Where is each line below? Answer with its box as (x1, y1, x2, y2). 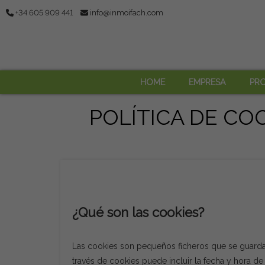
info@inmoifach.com (89, 8, 163, 17)
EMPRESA (188, 77, 226, 87)
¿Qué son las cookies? (72, 205, 204, 220)
